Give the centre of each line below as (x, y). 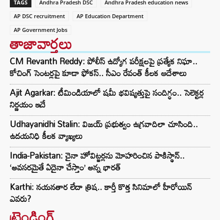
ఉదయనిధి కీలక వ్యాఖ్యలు (46, 136)
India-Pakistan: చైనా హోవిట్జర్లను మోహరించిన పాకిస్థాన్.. (97, 156)
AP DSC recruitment (39, 16)
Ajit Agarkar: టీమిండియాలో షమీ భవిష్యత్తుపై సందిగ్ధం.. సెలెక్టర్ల (107, 93)
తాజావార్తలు (41, 44)
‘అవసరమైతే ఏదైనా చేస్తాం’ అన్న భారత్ (65, 167)
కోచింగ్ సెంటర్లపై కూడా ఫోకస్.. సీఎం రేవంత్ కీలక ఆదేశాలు (98, 73)
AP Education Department (110, 16)
